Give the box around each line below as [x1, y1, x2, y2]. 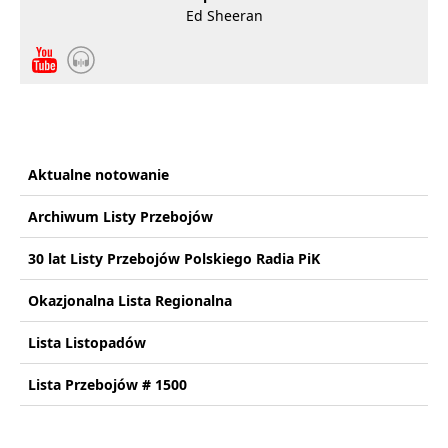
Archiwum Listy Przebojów [28, 207, 213, 226]
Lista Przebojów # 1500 [28, 375, 187, 394]
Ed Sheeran [185, 6, 263, 25]
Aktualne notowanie [28, 165, 169, 184]
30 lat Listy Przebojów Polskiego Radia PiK [28, 249, 320, 268]
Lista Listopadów [28, 333, 146, 352]
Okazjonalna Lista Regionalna [28, 291, 232, 310]
